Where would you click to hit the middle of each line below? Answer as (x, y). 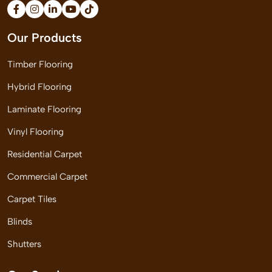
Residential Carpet (45, 154)
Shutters (24, 244)
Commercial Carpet (47, 177)
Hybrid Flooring (39, 87)
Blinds (20, 222)
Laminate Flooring (44, 109)
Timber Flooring (40, 64)
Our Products (45, 38)
